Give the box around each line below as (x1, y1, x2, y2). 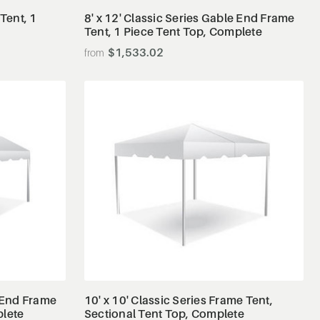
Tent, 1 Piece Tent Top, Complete (84, 24, 262, 39)
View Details (165, 239, 224, 251)
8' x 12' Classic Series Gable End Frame (84, 10, 295, 25)
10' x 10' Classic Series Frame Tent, (84, 292, 273, 307)
